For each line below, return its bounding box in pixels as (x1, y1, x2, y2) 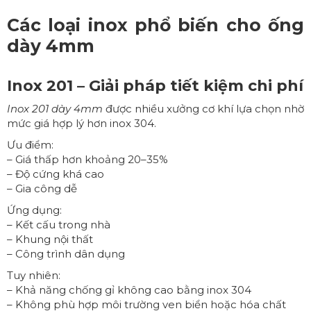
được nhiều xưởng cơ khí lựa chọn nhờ (103, 101, 304, 115)
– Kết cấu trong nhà (7, 217, 110, 231)
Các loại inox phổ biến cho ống (7, 14, 304, 35)
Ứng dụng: (7, 203, 62, 217)
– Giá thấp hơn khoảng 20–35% (7, 152, 168, 166)
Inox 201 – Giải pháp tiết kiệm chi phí (7, 76, 303, 95)
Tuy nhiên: (7, 268, 60, 282)
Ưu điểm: (7, 137, 53, 151)
